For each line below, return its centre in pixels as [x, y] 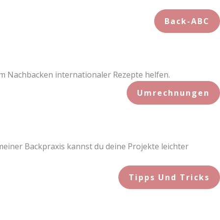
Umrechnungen [173, 93]
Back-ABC [187, 21]
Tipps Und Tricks [169, 177]
